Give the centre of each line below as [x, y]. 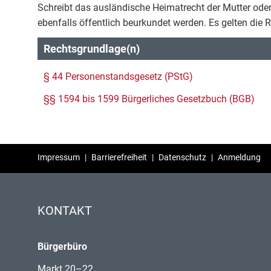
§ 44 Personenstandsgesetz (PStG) [118, 77]
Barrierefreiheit [119, 157]
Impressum [59, 157]
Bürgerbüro [62, 247]
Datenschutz [182, 157]
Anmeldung [239, 157]
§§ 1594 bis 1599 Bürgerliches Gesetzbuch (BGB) [149, 99]
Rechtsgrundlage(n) [92, 49]
